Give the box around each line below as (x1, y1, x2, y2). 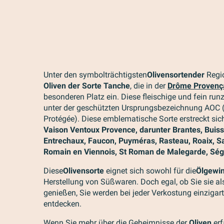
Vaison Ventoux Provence (43, 125, 135, 134)
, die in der (130, 81, 167, 90)
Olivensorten (147, 70, 192, 79)
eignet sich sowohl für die (104, 166, 196, 175)
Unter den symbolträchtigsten (43, 70, 147, 79)
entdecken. (43, 199, 81, 208)
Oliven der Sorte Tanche (43, 81, 130, 90)
